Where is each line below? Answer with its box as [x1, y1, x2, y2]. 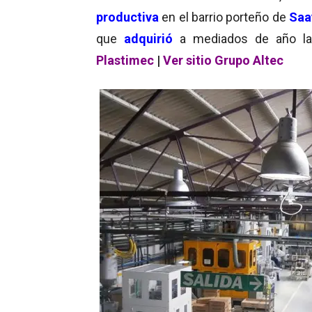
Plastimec [96, 52, 157, 68]
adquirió [123, 31, 173, 46]
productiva [96, 9, 159, 24]
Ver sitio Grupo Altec [163, 52, 283, 68]
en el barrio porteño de [159, 9, 290, 24]
